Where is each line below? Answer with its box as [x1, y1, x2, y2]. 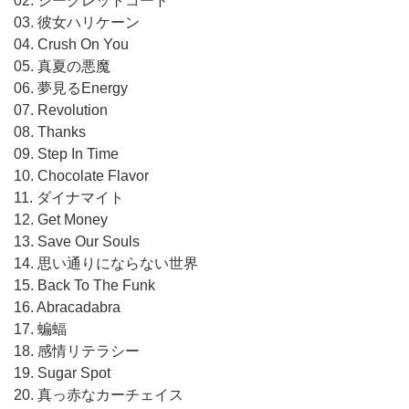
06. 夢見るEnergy [14, 80, 128, 96]
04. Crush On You [14, 37, 129, 52]
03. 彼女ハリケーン [14, 15, 140, 30]
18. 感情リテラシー [14, 343, 140, 359]
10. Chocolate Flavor [14, 168, 149, 184]
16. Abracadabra [14, 299, 121, 315]
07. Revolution [14, 102, 108, 118]
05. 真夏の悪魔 [14, 58, 110, 74]
